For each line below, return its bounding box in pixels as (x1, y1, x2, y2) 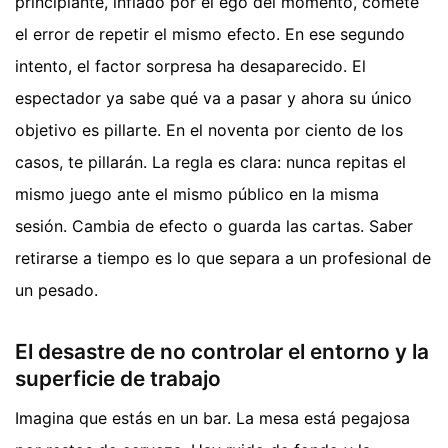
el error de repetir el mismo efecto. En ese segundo (15, 24, 405, 45)
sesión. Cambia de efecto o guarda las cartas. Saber (15, 216, 413, 237)
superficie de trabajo (15, 365, 221, 391)
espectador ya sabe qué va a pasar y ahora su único (15, 88, 412, 109)
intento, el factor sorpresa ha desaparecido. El (15, 56, 366, 77)
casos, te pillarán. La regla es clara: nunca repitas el (15, 152, 406, 173)
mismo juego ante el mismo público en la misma (15, 184, 379, 205)
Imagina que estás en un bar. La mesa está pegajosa (15, 407, 410, 428)
